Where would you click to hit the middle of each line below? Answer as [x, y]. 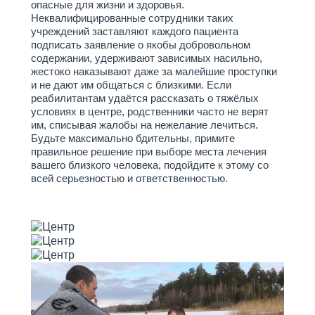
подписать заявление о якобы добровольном [141, 45]
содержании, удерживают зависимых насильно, [147, 58]
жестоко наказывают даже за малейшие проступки [154, 71]
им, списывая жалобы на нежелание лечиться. [144, 125]
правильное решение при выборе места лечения [149, 152]
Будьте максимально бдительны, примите [133, 138]
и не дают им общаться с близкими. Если [131, 85]
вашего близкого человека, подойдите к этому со [150, 165]
